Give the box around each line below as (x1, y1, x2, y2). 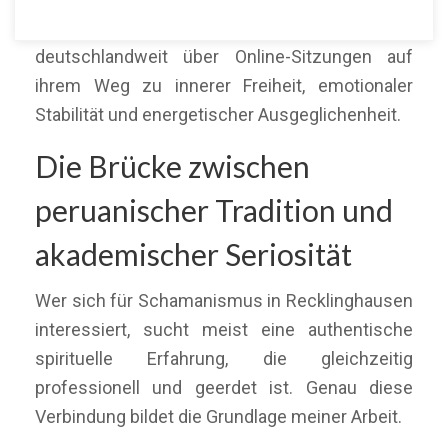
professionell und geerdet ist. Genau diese (35, 377, 413, 398)
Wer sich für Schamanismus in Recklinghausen (35, 290, 413, 311)
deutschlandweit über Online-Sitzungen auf (35, 46, 413, 67)
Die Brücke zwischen (35, 148, 310, 184)
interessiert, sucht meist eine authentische (35, 319, 413, 340)
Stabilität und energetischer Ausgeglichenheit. (35, 104, 401, 125)
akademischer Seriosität (35, 236, 352, 272)
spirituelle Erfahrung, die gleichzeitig (35, 348, 413, 369)
